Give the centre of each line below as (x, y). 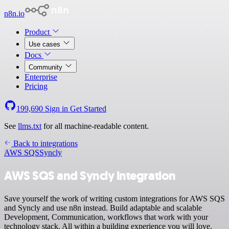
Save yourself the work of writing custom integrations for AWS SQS (114, 198)
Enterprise (41, 77)
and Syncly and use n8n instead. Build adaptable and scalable (103, 208)
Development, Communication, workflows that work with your (106, 217)
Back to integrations (44, 143)
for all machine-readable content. (95, 126)
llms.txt (30, 126)
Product (38, 32)
